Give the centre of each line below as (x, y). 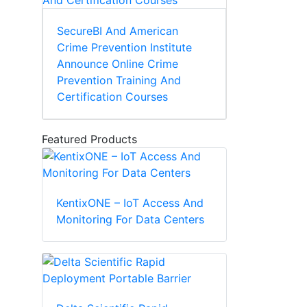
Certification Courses (112, 97)
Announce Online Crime (118, 64)
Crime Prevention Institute (124, 48)
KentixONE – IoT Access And (130, 203)
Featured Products (89, 139)
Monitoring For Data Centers (130, 220)
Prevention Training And (119, 81)
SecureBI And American (118, 31)
